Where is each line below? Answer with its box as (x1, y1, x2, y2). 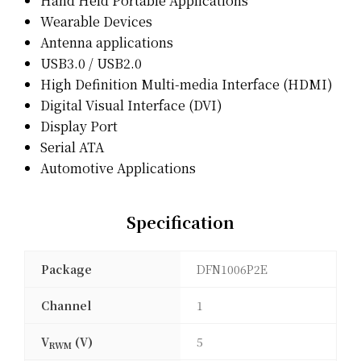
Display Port (40, 117, 118, 136)
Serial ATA (40, 138, 104, 157)
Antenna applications (40, 33, 173, 52)
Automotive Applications (40, 159, 196, 178)
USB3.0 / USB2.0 (40, 54, 142, 73)
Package (41, 261, 92, 278)
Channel (41, 297, 91, 314)
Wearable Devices (40, 12, 152, 31)
